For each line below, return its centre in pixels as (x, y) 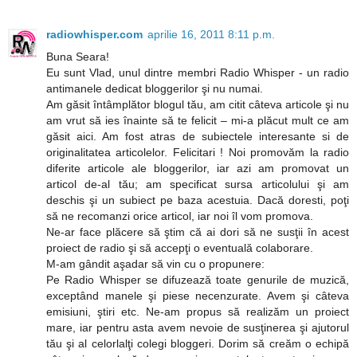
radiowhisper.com (94, 34)
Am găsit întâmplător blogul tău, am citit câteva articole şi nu (198, 104)
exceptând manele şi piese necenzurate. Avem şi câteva (198, 295)
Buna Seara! (78, 56)
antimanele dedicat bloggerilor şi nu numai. (155, 88)
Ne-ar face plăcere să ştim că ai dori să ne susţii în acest (198, 231)
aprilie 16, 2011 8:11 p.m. (211, 34)
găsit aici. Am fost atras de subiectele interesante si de (198, 136)
